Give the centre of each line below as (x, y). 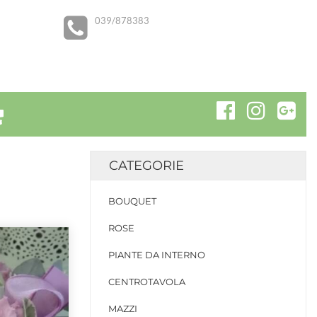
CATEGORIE (146, 166)
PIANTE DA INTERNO (157, 255)
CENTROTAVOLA (147, 282)
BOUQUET (132, 201)
